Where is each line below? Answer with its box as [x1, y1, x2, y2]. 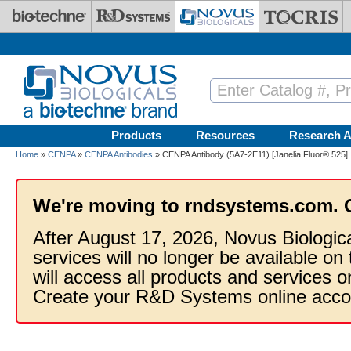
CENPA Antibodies [85, 150, 153, 159]
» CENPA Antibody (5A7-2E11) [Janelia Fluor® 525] [153, 150, 348, 159]
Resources [196, 128, 255, 142]
